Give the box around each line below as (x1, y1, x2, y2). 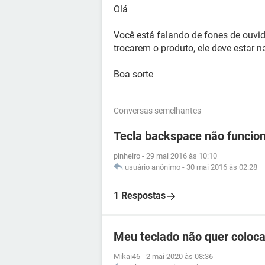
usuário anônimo (125, 163, 180, 172)
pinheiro (114, 151, 140, 160)
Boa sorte (114, 69, 153, 80)
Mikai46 (114, 252, 140, 261)
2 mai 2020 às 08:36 (146, 252, 213, 261)
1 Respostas (114, 190, 166, 201)
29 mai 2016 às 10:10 (146, 151, 217, 160)
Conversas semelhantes (114, 106, 201, 115)
